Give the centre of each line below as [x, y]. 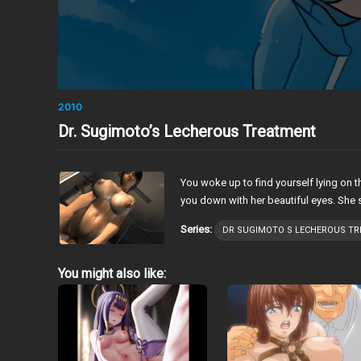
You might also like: [112, 273]
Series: [196, 229]
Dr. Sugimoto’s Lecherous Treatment [187, 131]
